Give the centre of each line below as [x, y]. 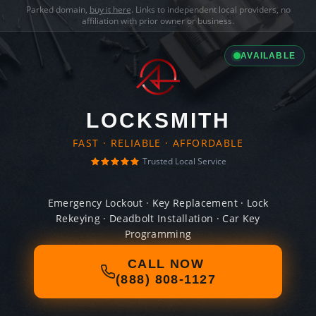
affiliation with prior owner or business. [158, 21]
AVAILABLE [268, 56]
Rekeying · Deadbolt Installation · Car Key [158, 218]
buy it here [110, 10]
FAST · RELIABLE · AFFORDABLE [158, 143]
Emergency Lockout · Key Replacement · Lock [158, 203]
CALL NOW [166, 264]
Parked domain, [57, 10]
